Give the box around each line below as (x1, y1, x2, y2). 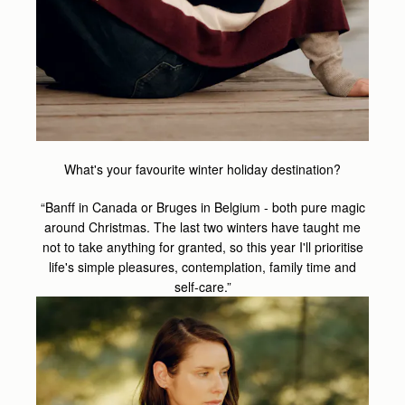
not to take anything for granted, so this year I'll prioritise (42, 237, 363, 256)
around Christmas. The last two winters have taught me (44, 217, 361, 236)
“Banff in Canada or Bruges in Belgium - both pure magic (40, 197, 365, 216)
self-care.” (174, 277, 231, 296)
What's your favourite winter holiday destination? (64, 159, 341, 178)
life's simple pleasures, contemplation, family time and (49, 257, 356, 276)
